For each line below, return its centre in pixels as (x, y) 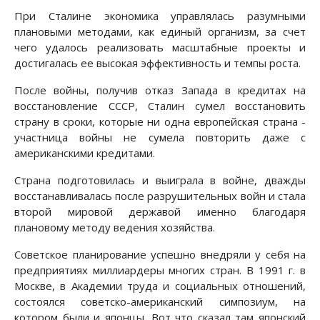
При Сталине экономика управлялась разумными (160, 15)
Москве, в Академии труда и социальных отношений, (160, 285)
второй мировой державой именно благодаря (160, 211)
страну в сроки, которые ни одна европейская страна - (160, 121)
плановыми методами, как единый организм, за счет (160, 31)
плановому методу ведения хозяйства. (115, 227)
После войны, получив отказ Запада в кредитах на (160, 90)
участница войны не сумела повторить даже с (160, 137)
